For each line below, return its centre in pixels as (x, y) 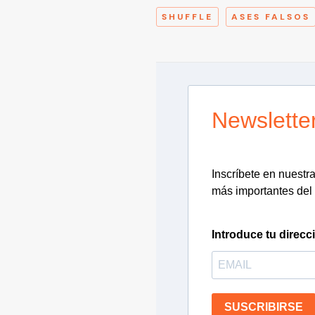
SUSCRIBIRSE (264, 307)
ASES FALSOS (271, 17)
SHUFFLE (187, 17)
